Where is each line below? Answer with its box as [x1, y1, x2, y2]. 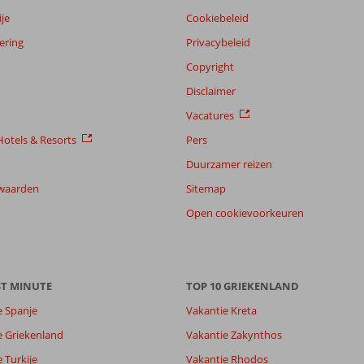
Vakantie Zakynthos [186, 327, 282, 342]
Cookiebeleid [186, 10, 249, 25]
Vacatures [186, 107, 234, 123]
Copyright [186, 58, 234, 74]
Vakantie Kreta [186, 302, 257, 318]
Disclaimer [186, 83, 236, 98]
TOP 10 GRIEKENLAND [186, 278, 299, 293]
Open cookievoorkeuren [186, 205, 304, 220]
